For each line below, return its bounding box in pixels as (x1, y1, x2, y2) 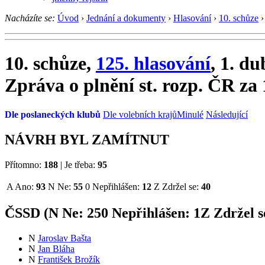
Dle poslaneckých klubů (5, 109, 101, 119)
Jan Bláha (38, 244, 75, 254)
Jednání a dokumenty (86, 12, 166, 23)
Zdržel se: (160, 181, 201, 192)
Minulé (177, 109, 203, 119)
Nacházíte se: (5, 12, 55, 23)
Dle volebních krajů (103, 109, 177, 119)
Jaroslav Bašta (38, 233, 91, 244)
